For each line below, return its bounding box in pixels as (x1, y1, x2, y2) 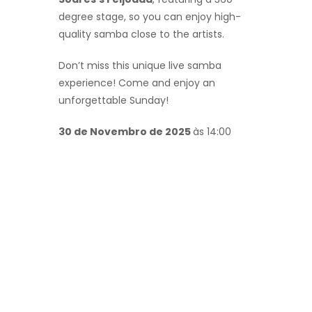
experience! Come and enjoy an (58, 76, 215, 91)
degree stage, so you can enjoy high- (58, 10, 241, 24)
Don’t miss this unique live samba (58, 58, 221, 73)
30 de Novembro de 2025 (58, 125, 193, 139)
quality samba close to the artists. (58, 27, 224, 42)
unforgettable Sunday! (58, 93, 169, 108)
